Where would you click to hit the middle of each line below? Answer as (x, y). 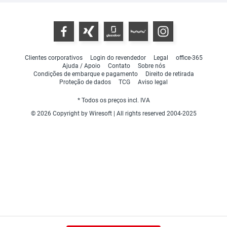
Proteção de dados (85, 82)
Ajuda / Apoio (81, 66)
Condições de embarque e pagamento (85, 74)
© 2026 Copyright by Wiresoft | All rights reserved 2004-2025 (113, 114)
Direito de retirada (169, 74)
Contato (119, 66)
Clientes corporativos (53, 58)
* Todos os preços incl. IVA (113, 101)
